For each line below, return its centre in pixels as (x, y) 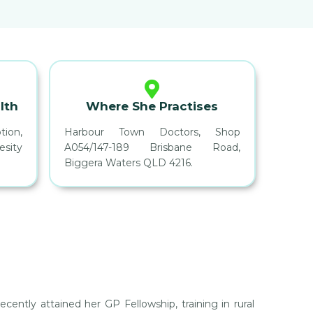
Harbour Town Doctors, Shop (152, 132)
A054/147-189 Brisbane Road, (152, 148)
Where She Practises (152, 107)
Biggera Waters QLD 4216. (128, 163)
